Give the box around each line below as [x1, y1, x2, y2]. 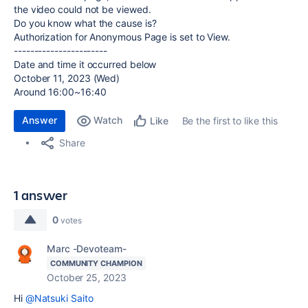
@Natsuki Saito [25, 292, 93, 304]
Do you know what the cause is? [14, 17, 157, 29]
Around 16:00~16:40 [14, 86, 107, 98]
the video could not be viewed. [14, 3, 151, 15]
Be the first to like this [181, 115, 278, 126]
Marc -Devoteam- [47, 243, 126, 254]
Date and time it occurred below [14, 58, 157, 70]
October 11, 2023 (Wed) [14, 72, 120, 84]
